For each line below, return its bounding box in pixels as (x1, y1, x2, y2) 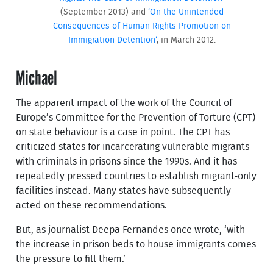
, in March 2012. (156, 35, 216, 44)
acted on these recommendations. (16, 200, 168, 210)
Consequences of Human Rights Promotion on (52, 21, 231, 30)
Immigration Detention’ (68, 35, 157, 44)
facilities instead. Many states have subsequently (16, 185, 232, 196)
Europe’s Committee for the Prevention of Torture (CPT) (16, 112, 256, 122)
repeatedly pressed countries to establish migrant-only (16, 171, 257, 181)
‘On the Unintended (147, 7, 224, 16)
